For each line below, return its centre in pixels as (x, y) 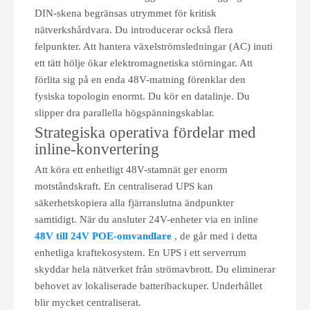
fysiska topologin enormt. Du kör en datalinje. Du (142, 96)
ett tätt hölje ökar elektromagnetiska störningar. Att (144, 63)
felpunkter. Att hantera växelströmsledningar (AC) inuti (154, 46)
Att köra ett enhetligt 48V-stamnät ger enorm (131, 170)
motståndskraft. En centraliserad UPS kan (124, 186)
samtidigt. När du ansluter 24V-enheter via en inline (146, 219)
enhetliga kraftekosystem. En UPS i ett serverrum (140, 253)
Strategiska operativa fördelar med (145, 133)
